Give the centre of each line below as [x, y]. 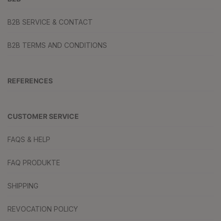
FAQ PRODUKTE [34, 163]
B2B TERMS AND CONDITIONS [57, 45]
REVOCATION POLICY [43, 209]
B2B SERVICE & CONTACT [50, 22]
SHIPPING [23, 186]
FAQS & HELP [29, 139]
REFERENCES [30, 81]
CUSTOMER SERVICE [43, 116]
